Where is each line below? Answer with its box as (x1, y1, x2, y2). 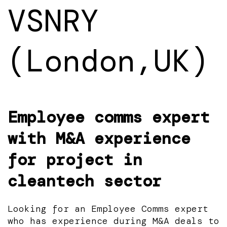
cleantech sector (8, 170, 162, 192)
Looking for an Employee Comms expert (8, 202, 208, 215)
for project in (8, 149, 142, 171)
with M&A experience (8, 128, 191, 149)
